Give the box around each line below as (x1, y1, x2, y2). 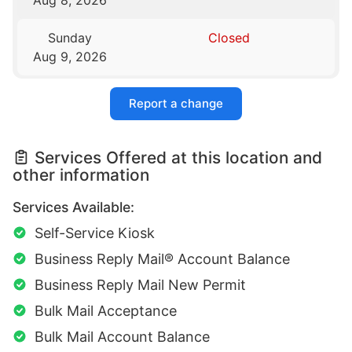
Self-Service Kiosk (35, 225, 155, 242)
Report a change (129, 96, 223, 112)
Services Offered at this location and (35, 148, 322, 168)
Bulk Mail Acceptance (35, 302, 177, 320)
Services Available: (13, 199, 134, 216)
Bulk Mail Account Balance (35, 328, 210, 346)
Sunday (48, 29, 93, 46)
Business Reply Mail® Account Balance (35, 251, 290, 268)
